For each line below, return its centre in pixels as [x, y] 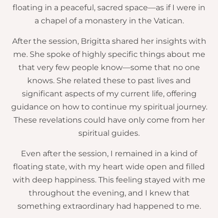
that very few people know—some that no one [109, 68]
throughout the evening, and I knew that [109, 193]
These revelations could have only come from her [109, 120]
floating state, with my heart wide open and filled [109, 167]
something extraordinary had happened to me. [109, 206]
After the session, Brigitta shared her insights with [109, 41]
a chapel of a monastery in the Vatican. [109, 21]
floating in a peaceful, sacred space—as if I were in [109, 8]
